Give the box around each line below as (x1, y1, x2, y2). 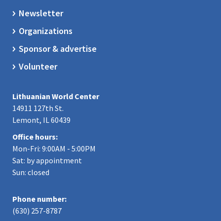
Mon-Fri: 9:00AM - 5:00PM (12, 144, 96, 153)
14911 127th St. (12, 103, 64, 113)
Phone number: (12, 194, 67, 204)
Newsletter (19, 7, 63, 19)
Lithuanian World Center (12, 91, 99, 101)
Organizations (19, 25, 73, 37)
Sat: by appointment (12, 155, 82, 165)
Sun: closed (12, 167, 49, 177)
